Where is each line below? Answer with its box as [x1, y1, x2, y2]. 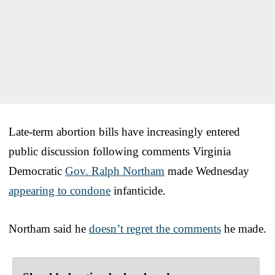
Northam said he [9, 222, 89, 235]
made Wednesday [165, 164, 249, 177]
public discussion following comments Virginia [9, 144, 231, 158]
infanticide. [110, 184, 166, 197]
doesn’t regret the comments [89, 222, 221, 235]
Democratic [9, 164, 65, 177]
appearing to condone [9, 184, 110, 197]
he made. [221, 222, 266, 235]
